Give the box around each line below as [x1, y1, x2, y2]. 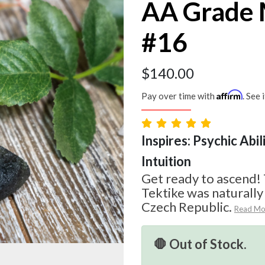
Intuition [141, 153, 191, 170]
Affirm [216, 89, 243, 101]
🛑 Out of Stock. [154, 236, 247, 253]
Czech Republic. [141, 199, 232, 215]
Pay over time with [141, 91, 216, 102]
